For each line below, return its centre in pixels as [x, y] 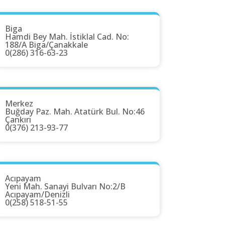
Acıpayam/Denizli [37, 195]
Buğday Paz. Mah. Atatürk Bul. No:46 [75, 112]
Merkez [19, 104]
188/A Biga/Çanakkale [46, 45]
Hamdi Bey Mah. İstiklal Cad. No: [67, 37]
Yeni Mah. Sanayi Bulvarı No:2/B [65, 187]
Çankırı [18, 120]
